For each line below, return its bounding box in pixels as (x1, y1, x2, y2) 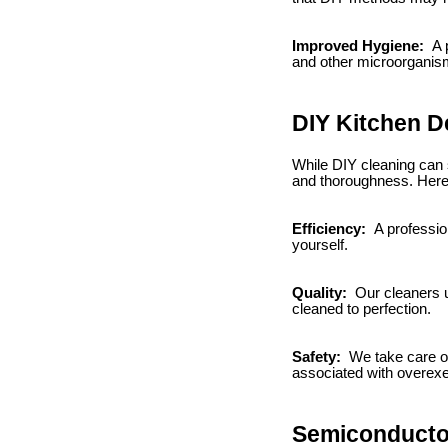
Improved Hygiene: (292, 37, 428, 54)
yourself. (292, 237, 348, 254)
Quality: (292, 285, 351, 302)
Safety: (292, 349, 345, 366)
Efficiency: (292, 221, 370, 238)
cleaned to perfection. (292, 301, 431, 318)
